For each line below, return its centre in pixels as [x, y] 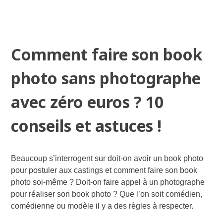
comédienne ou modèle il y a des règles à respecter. [102, 206]
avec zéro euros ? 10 [87, 102]
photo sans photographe [106, 78]
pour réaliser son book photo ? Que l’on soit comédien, [107, 194]
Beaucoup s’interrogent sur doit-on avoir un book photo [107, 159]
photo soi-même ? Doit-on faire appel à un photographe [108, 182]
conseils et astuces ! [86, 126]
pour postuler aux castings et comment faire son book [104, 170]
